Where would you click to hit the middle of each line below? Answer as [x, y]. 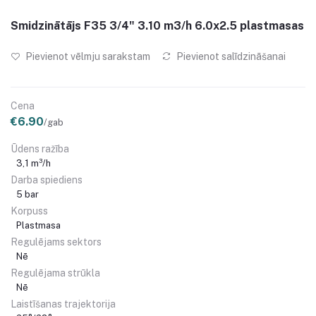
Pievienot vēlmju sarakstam [87, 56]
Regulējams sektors [56, 242]
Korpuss [29, 211]
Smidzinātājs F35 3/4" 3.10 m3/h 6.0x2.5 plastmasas [157, 26]
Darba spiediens [47, 180]
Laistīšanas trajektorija [63, 304]
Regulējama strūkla [55, 273]
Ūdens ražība [40, 149]
